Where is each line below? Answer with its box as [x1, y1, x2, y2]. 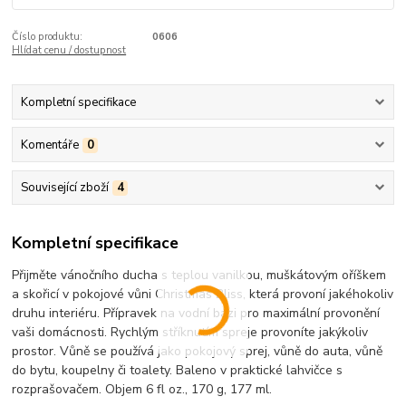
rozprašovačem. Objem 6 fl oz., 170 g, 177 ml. [12, 380, 273, 398]
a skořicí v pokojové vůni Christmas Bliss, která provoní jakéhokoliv [12, 285, 394, 303]
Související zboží [20, 179, 109, 197]
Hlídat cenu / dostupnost [12, 43, 127, 57]
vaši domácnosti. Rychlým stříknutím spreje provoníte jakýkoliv [12, 323, 369, 341]
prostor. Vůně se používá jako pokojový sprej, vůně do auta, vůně [12, 342, 383, 360]
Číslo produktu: [12, 29, 83, 43]
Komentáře [20, 137, 79, 154]
